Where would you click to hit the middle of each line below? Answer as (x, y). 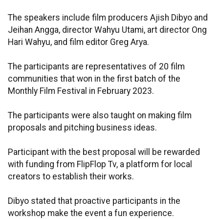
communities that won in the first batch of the (94, 79)
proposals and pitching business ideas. (82, 128)
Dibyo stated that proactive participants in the (94, 201)
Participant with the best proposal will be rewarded (104, 152)
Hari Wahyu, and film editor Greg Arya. (78, 42)
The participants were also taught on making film (100, 116)
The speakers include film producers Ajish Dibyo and (108, 18)
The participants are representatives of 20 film (96, 67)
